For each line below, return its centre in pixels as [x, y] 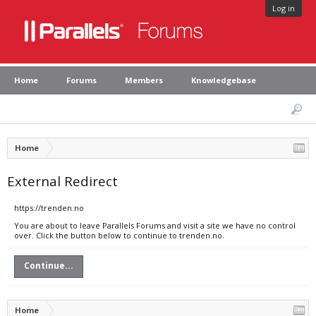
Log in [284, 8]
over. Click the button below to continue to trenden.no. [119, 235]
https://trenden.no [49, 208]
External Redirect [62, 181]
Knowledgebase [224, 80]
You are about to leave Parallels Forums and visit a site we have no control [155, 225]
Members [144, 80]
